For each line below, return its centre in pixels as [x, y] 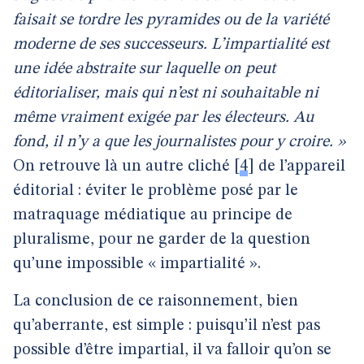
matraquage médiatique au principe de [153, 215]
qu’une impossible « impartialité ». [137, 264]
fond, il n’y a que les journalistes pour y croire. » [179, 142]
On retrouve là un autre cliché [121, 167]
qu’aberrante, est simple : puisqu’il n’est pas [167, 326]
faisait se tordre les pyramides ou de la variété [171, 20]
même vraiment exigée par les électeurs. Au [163, 118]
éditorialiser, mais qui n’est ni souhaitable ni [166, 93]
